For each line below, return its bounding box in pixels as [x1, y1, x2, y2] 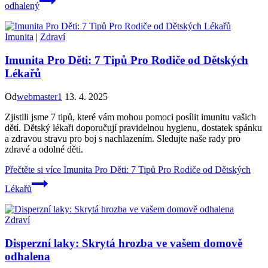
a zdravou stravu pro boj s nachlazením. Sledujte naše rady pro [5, 133, 240, 144]
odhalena [5, 249, 50, 263]
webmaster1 [17, 91, 62, 102]
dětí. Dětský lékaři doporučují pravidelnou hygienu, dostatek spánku [5, 122, 262, 133]
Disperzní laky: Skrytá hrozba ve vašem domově [5, 236, 242, 249]
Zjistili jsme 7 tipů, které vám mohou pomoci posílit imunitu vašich [5, 111, 256, 122]
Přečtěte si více [5, 164, 61, 175]
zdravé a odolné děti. [5, 144, 83, 154]
